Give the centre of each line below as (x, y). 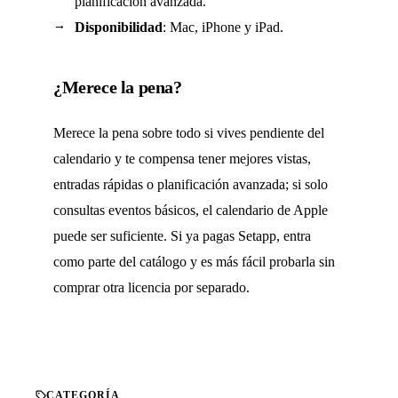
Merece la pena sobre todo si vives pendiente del (189, 133)
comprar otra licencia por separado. (151, 287)
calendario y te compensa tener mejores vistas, (182, 159)
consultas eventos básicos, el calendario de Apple (191, 210)
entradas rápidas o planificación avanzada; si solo (191, 184)
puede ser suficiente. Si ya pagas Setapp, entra (182, 236)
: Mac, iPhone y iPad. (223, 27)
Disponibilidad (119, 27)
